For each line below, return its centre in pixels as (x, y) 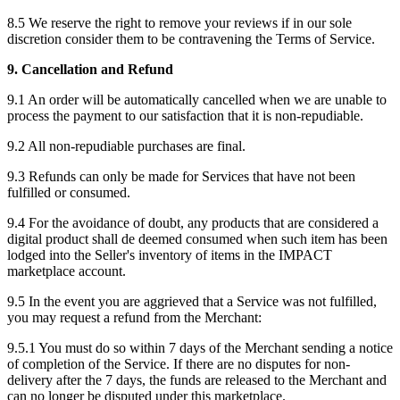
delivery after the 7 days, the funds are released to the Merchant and (197, 379)
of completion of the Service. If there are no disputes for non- (179, 363)
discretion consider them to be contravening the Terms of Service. (191, 38)
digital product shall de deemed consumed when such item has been (197, 238)
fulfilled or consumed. (69, 192)
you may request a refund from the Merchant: (134, 317)
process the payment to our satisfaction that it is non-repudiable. (185, 115)
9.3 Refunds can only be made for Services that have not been (181, 176)
